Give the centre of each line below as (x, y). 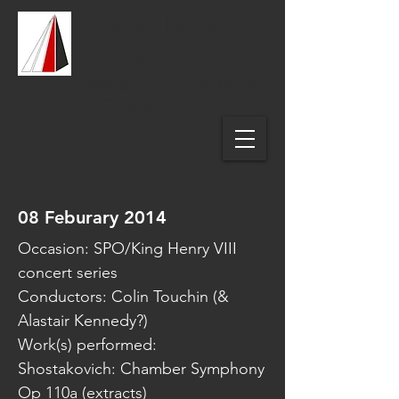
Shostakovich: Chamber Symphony (141, 369)
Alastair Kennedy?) (83, 321)
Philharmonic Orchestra (174, 84)
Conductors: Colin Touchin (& (123, 297)
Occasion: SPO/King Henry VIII (127, 248)
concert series (68, 273)
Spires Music (159, 25)
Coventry (138, 57)
